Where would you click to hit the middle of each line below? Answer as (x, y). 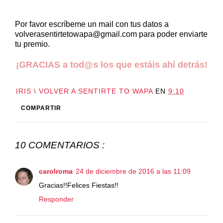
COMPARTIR (41, 108)
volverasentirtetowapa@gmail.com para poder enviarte (111, 34)
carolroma (56, 171)
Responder (56, 199)
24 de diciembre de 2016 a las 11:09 (133, 171)
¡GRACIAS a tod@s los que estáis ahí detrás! (111, 65)
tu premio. (32, 44)
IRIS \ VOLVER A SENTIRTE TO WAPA (84, 91)
